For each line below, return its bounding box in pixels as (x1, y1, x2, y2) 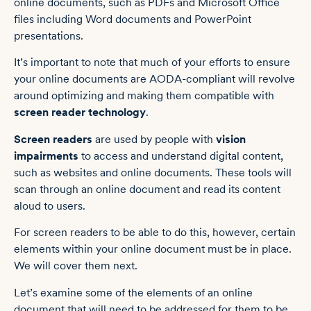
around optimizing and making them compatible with (14, 89, 274, 103)
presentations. (14, 29, 83, 43)
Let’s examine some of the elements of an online (14, 285, 253, 299)
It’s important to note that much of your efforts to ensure (14, 56, 290, 69)
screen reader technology (14, 106, 146, 119)
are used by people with (92, 132, 216, 146)
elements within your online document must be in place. (14, 242, 292, 256)
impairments (14, 149, 78, 162)
